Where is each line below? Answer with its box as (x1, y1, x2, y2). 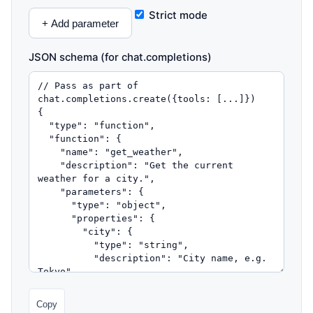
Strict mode (146, 9, 208, 22)
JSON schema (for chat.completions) (29, 51, 212, 64)
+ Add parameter (42, 17, 119, 29)
